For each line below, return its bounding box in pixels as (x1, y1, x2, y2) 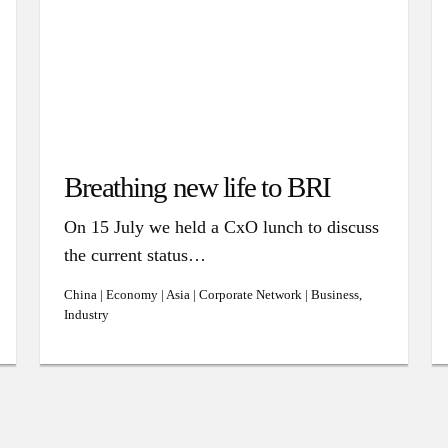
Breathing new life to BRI (64, 171, 331, 203)
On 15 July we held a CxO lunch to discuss (64, 217, 379, 237)
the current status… (64, 245, 206, 265)
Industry (64, 307, 109, 322)
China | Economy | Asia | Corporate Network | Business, (64, 287, 362, 302)
